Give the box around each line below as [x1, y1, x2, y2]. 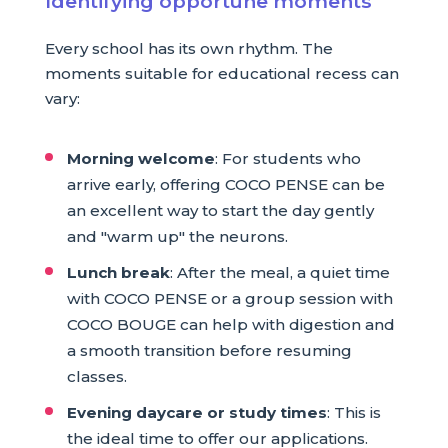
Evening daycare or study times [66, 403, 327, 423]
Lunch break [66, 263, 170, 283]
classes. [66, 367, 127, 387]
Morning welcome [66, 149, 215, 169]
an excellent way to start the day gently [66, 201, 374, 221]
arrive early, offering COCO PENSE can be [66, 175, 385, 195]
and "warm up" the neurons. [66, 227, 288, 247]
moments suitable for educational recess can [44, 63, 399, 83]
